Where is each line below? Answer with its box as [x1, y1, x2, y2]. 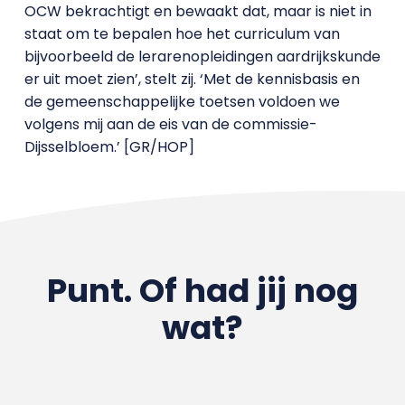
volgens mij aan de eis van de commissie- [24, 114, 317, 135]
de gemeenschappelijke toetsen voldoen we [24, 91, 340, 112]
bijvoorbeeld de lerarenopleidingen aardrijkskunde [24, 46, 381, 67]
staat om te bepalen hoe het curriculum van [24, 24, 340, 44]
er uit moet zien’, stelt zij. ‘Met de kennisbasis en [24, 69, 360, 89]
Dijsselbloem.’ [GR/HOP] [24, 137, 194, 157]
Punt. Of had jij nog [46, 268, 358, 314]
